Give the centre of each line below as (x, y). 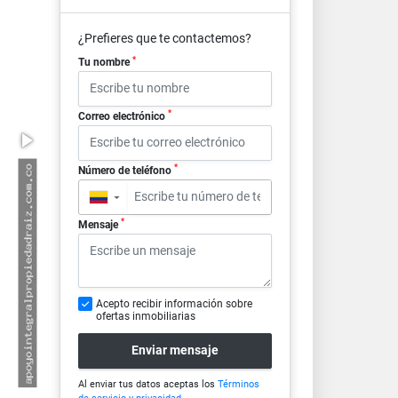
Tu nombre (105, 62)
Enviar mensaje (175, 350)
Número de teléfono (126, 170)
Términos (238, 384)
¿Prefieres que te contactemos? (164, 38)
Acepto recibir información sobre (174, 303)
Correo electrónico (123, 116)
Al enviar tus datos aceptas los (147, 384)
